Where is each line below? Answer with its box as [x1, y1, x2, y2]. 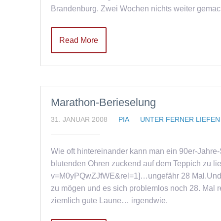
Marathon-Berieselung [51, 96, 156, 109]
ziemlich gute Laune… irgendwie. [51, 196, 168, 205]
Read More [59, 36, 98, 44]
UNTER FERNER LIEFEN [140, 115, 220, 123]
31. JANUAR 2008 [51, 115, 108, 123]
